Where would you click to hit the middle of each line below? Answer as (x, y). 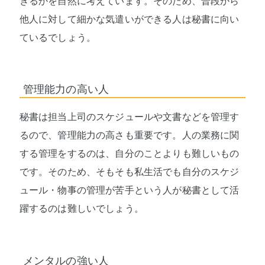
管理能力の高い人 (66, 90)
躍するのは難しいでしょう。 (81, 209)
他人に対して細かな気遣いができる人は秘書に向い (129, 19)
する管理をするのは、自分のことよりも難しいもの (129, 154)
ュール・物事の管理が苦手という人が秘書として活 (129, 190)
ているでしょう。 (58, 37)
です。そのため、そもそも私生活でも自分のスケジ (129, 172)
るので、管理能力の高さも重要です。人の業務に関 (129, 135)
